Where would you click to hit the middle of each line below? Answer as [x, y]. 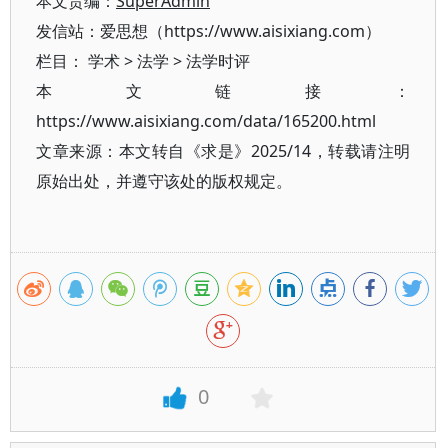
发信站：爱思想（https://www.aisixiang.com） [208, 31]
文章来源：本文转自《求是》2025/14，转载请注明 [223, 151]
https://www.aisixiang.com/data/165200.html [206, 121]
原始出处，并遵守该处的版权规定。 [164, 181]
